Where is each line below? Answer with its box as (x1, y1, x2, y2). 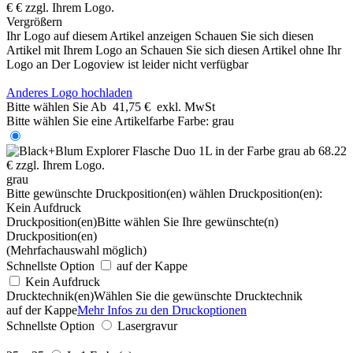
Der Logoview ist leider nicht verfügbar (51, 57, 248, 71)
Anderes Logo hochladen (6, 85, 132, 99)
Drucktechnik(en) (6, 288, 94, 303)
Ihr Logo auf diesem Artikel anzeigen (6, 28, 191, 43)
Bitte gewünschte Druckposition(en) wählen (6, 186, 225, 200)
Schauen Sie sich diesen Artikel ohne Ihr (140, 43, 341, 57)
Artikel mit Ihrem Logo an (6, 43, 137, 57)
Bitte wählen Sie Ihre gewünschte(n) (97, 214, 278, 229)
